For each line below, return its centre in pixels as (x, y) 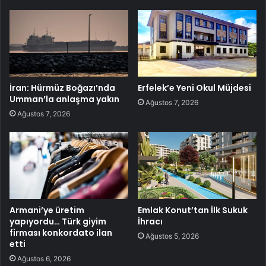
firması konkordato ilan (61, 233)
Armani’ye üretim (47, 210)
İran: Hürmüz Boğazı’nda (62, 88)
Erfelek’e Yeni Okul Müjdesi (194, 88)
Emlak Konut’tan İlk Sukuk (193, 210)
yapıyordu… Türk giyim (58, 222)
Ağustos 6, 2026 (44, 259)
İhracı (150, 222)
